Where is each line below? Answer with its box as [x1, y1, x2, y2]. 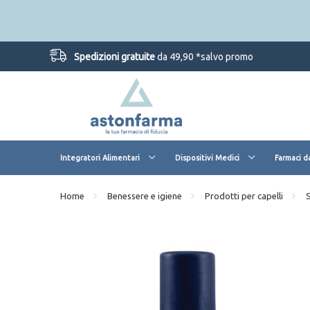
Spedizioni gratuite [74, 51, 157, 62]
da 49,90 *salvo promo [157, 51, 253, 62]
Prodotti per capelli [205, 191, 283, 201]
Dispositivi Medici [175, 154, 240, 162]
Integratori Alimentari [60, 154, 140, 162]
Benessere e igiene [107, 191, 182, 201]
